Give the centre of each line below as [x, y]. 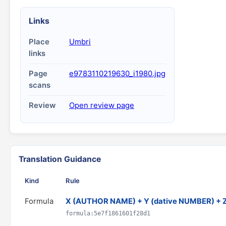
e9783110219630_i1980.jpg [117, 74]
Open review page [102, 105]
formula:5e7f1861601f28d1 [108, 213]
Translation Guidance [60, 159]
